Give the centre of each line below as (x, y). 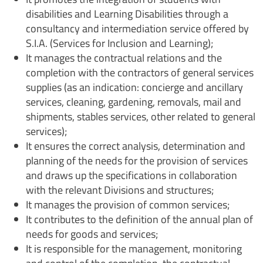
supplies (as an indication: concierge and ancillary (134, 87)
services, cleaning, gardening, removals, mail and (134, 102)
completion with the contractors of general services (140, 72)
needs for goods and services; (92, 234)
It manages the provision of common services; (128, 204)
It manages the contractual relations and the (124, 58)
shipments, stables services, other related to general (141, 116)
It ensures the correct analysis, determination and (136, 146)
